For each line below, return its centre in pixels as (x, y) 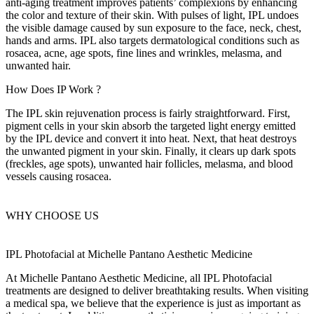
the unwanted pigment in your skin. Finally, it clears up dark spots (151, 151)
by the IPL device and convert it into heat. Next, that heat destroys (151, 139)
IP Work (75, 90)
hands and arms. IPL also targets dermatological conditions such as (152, 41)
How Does (31, 90)
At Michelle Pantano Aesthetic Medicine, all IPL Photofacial (139, 278)
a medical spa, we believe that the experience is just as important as (153, 303)
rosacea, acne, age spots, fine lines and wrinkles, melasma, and (144, 53)
